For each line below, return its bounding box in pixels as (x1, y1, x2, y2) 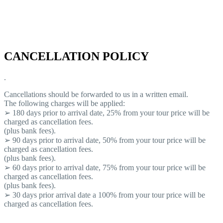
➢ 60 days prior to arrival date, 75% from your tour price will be (4, 163, 206, 172)
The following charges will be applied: (4, 99, 125, 108)
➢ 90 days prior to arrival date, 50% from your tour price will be (4, 136, 206, 145)
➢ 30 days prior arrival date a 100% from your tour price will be (4, 191, 205, 200)
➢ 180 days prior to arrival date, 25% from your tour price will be (4, 109, 210, 117)
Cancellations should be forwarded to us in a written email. (4, 90, 188, 99)
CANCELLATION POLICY (4, 50, 149, 63)
